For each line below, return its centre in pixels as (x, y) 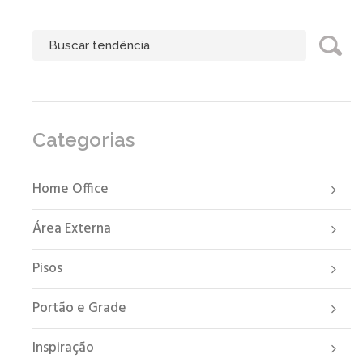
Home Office (70, 190)
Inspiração (63, 348)
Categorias (83, 140)
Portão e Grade (79, 309)
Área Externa (72, 229)
